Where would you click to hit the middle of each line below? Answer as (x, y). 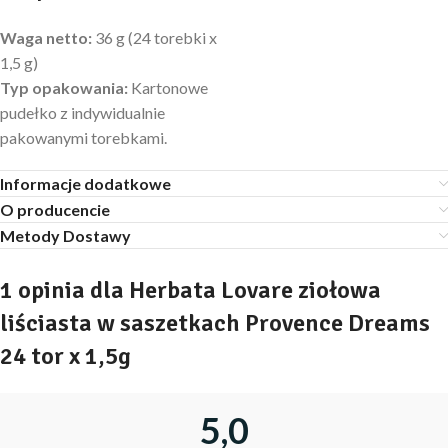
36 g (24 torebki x (154, 38)
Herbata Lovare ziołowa (255, 290)
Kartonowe (168, 88)
